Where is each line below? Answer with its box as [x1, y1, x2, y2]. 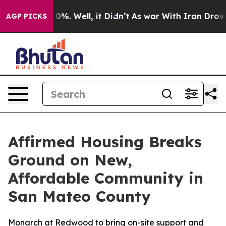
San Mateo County [8, 187, 151, 206]
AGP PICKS [6, 12, 47, 21]
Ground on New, [8, 150, 132, 169]
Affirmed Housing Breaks [8, 132, 202, 151]
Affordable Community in [8, 168, 203, 188]
